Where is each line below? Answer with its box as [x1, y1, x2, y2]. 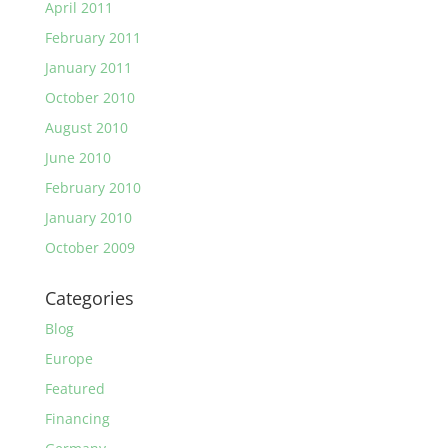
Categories [44, 286, 134, 310]
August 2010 [44, 118, 128, 137]
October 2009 [44, 238, 135, 257]
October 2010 [44, 88, 135, 107]
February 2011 [44, 28, 141, 47]
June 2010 [44, 148, 111, 167]
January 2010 [44, 208, 132, 227]
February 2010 [44, 178, 141, 197]
